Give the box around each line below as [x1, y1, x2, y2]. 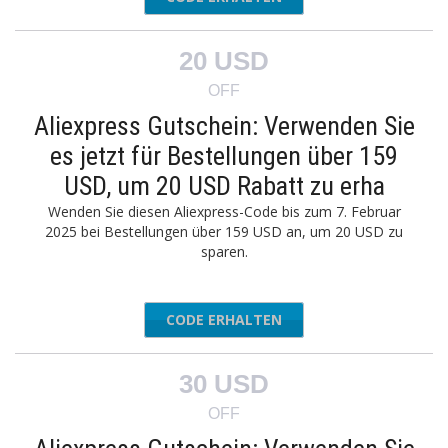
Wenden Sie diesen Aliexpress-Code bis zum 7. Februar [47, 202, 401, 221]
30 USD [179, 369, 269, 399]
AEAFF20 [234, 310, 292, 329]
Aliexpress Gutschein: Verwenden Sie [33, 111, 415, 141]
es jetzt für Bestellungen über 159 [50, 141, 398, 171]
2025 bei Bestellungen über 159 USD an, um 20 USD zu [45, 222, 403, 241]
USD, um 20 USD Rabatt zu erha [63, 171, 385, 201]
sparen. [200, 242, 248, 261]
